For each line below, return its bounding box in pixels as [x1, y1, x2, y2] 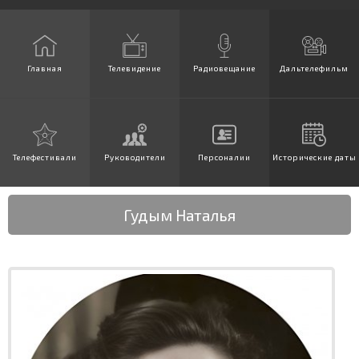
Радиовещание [193, 63, 256, 73]
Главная [27, 63, 63, 73]
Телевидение [108, 63, 161, 73]
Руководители [103, 151, 166, 162]
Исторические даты [272, 151, 357, 162]
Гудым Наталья [123, 204, 236, 224]
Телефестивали [13, 151, 77, 162]
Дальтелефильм [280, 63, 349, 73]
